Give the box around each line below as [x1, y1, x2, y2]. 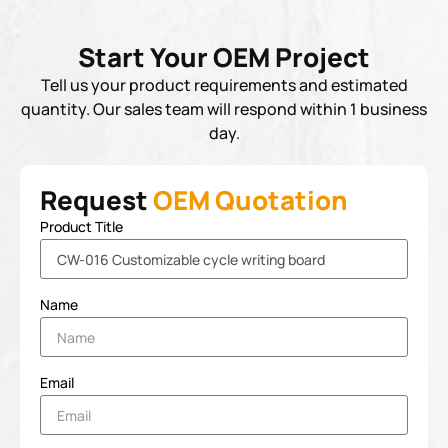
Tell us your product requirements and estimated [40, 74, 408, 96]
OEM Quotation [153, 182, 348, 218]
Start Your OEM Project [78, 39, 370, 75]
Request [40, 182, 153, 218]
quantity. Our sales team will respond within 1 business [21, 98, 427, 120]
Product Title [40, 217, 123, 236]
